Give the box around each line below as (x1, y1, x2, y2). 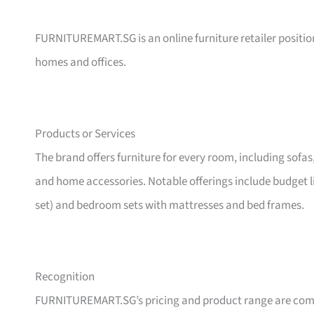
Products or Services (35, 125, 135, 143)
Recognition (35, 268, 95, 286)
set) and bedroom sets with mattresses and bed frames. (35, 197, 304, 214)
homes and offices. (35, 54, 126, 71)
